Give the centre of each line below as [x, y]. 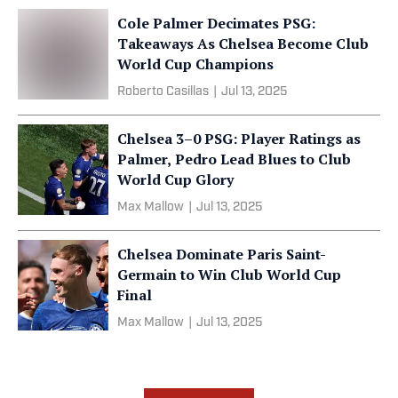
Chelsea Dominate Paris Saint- [222, 254]
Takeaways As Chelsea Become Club [243, 43]
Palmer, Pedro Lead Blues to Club [234, 159]
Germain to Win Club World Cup [229, 274]
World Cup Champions [195, 64]
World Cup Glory [175, 179]
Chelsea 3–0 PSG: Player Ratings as [239, 138]
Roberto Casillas [163, 92]
